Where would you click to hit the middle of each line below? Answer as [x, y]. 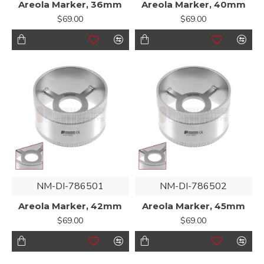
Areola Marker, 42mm [70, 206]
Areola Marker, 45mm [193, 206]
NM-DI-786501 [70, 186]
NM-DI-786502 [194, 186]
